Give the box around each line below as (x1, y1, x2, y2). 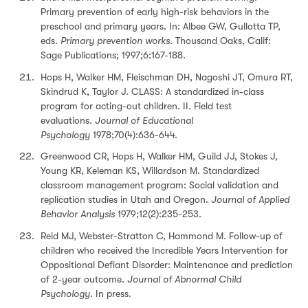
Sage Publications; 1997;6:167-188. (41, 49, 186, 60)
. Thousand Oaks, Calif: (170, 35, 271, 46)
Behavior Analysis (41, 208, 115, 219)
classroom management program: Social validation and (41, 179, 278, 190)
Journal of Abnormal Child (127, 273, 241, 285)
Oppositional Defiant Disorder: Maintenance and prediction (41, 258, 293, 270)
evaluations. (41, 114, 95, 126)
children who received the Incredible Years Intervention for (41, 244, 288, 256)
